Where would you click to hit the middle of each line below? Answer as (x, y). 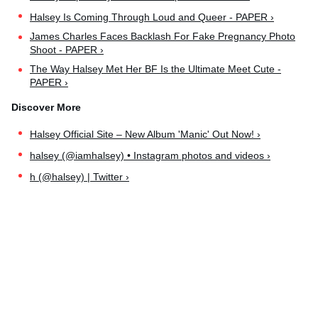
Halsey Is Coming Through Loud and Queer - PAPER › (152, 17)
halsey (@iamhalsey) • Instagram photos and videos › (150, 155)
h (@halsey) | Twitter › (79, 176)
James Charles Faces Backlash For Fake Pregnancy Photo (163, 37)
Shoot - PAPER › (67, 50)
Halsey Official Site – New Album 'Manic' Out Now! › (145, 134)
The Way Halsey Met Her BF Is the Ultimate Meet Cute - (155, 69)
